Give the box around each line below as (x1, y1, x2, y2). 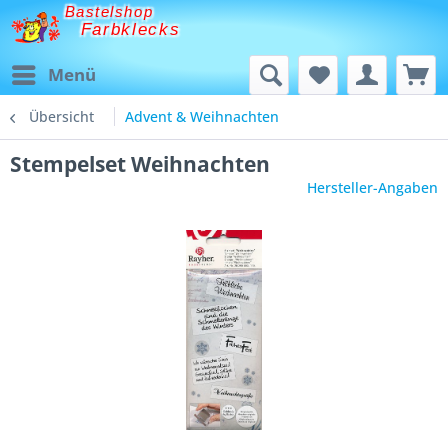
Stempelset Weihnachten (10, 150, 270, 178)
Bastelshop (64, 3, 154, 21)
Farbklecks (80, 20, 181, 40)
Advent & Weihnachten (125, 107, 279, 126)
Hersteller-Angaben (307, 178, 438, 197)
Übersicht (29, 107, 94, 126)
